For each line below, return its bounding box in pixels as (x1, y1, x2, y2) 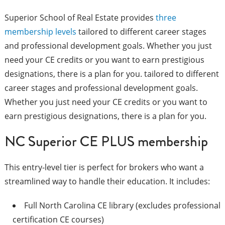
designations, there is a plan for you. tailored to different (4, 68, 219, 80)
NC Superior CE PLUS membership (4, 131, 208, 152)
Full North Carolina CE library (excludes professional (24, 200, 220, 211)
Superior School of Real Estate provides (4, 12, 156, 24)
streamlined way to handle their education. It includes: (4, 176, 210, 187)
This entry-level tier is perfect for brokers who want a (4, 162, 204, 173)
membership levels (4, 26, 76, 38)
